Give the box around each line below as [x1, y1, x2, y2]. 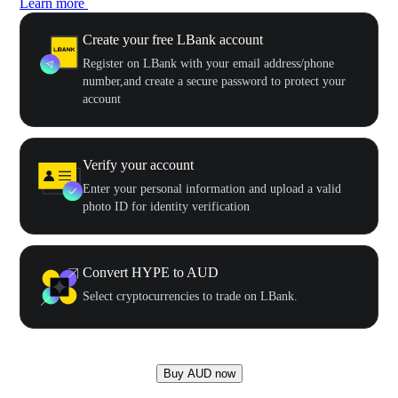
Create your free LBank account [83, 31, 263, 47]
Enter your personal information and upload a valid [83, 181, 341, 195]
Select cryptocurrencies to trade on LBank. [83, 289, 298, 303]
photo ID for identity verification [83, 199, 250, 213]
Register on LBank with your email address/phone [83, 56, 334, 70]
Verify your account [83, 156, 194, 172]
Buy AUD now [163, 366, 235, 380]
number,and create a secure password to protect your [83, 74, 346, 88]
